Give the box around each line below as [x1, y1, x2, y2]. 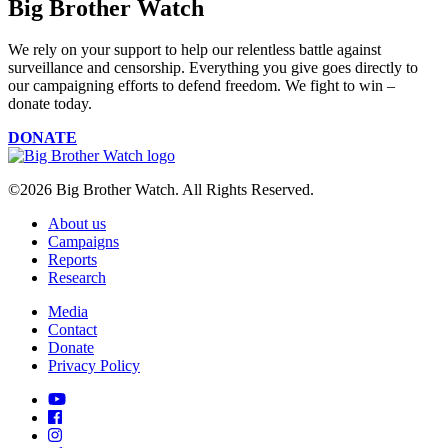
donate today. [8, 95, 92, 113]
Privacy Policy [48, 357, 140, 375]
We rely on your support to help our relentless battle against [8, 41, 381, 59]
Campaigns [48, 233, 119, 251]
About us [48, 215, 106, 233]
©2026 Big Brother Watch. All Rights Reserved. [8, 181, 314, 199]
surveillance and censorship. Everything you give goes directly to [8, 59, 418, 77]
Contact [48, 321, 97, 339]
